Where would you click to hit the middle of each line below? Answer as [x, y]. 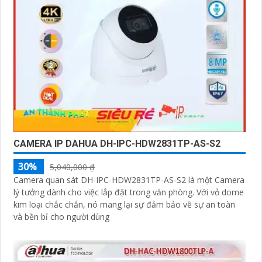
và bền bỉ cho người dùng [61, 216]
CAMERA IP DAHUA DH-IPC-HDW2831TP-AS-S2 [117, 143]
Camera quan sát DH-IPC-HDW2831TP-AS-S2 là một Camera [129, 180]
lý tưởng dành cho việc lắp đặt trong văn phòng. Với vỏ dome [105, 192]
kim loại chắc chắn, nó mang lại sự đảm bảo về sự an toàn [124, 204]
